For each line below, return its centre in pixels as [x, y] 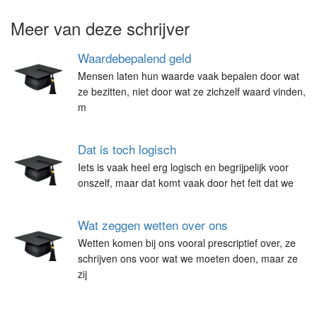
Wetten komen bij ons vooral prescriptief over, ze [187, 243]
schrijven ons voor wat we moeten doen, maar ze [188, 258]
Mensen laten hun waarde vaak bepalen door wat [189, 76]
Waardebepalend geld [134, 58]
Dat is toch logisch [127, 149]
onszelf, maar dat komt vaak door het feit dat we [186, 183]
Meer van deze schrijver [100, 28]
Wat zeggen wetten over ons [153, 225]
